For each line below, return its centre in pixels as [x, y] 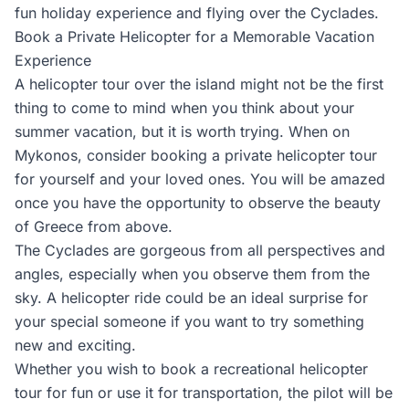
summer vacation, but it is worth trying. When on [182, 131]
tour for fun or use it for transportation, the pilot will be [204, 393]
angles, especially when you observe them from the [192, 274]
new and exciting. [75, 345]
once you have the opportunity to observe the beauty [198, 203]
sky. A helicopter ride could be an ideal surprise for [191, 298]
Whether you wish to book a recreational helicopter [191, 369]
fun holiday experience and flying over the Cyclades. [197, 13]
